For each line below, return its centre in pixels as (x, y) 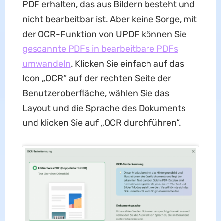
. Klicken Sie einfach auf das (127, 64)
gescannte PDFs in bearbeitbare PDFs (100, 49)
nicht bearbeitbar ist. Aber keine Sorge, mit (109, 19)
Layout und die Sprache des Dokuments (104, 108)
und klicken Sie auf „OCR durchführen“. (101, 123)
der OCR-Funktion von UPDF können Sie (104, 34)
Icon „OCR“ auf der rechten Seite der (96, 79)
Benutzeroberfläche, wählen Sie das (95, 93)
